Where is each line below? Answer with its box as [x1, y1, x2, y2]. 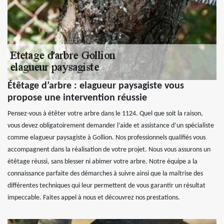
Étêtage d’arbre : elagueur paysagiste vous [7, 80, 184, 91]
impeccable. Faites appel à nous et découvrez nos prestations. [7, 193, 180, 201]
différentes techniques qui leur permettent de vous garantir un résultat [7, 181, 205, 189]
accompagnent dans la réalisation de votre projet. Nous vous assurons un [7, 145, 210, 153]
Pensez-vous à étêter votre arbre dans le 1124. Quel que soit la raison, [7, 109, 203, 117]
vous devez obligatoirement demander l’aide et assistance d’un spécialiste [7, 121, 214, 129]
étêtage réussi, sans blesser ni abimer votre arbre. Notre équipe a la [7, 157, 197, 165]
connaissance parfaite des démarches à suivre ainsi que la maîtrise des [7, 169, 203, 177]
